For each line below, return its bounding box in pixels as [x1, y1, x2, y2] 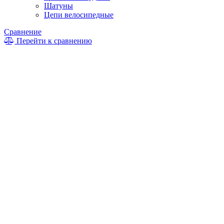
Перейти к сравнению [14, 36, 92, 45]
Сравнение [4, 27, 41, 36]
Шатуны [44, 1, 73, 10]
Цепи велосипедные [44, 10, 113, 19]
